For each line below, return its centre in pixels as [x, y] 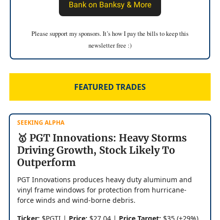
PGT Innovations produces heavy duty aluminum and [105, 179]
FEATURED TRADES [110, 87]
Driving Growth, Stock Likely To [96, 150]
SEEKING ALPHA [41, 122]
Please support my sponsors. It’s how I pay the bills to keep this [110, 33]
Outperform [46, 162]
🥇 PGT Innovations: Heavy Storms [102, 137]
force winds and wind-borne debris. [76, 200]
